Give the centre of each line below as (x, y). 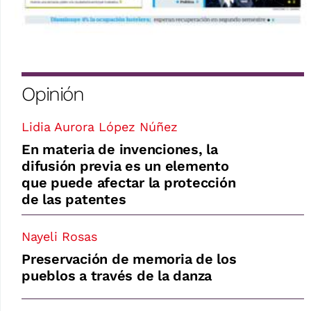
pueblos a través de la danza (117, 275)
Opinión (53, 94)
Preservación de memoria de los (129, 259)
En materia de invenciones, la (120, 149)
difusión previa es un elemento (125, 166)
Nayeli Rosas (59, 236)
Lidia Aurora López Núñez (100, 126)
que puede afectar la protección (129, 182)
